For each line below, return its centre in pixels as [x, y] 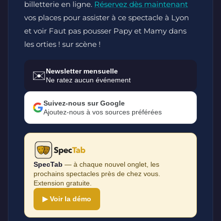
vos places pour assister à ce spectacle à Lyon [107, 17]
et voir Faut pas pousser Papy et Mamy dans [105, 31]
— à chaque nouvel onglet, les [111, 164]
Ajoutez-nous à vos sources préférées [103, 112]
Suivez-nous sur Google [84, 103]
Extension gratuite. [63, 183]
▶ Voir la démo [67, 199]
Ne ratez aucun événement [88, 80]
